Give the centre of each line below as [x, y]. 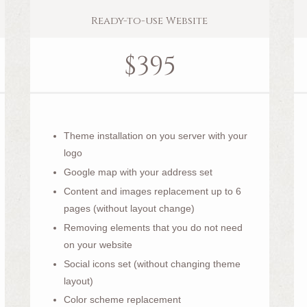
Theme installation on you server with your [155, 136]
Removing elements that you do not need [153, 227]
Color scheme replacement [122, 300]
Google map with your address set [138, 172]
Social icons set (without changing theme [152, 263]
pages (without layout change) [129, 208]
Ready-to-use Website [150, 21]
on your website [98, 244]
